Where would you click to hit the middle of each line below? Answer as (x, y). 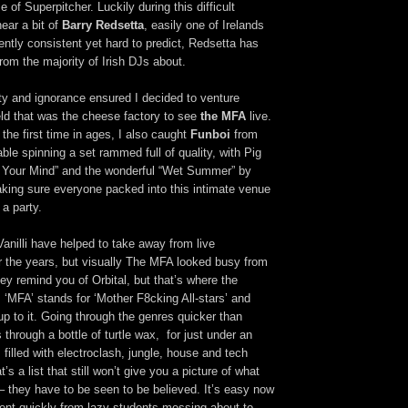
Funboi (210, 134)
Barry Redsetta (103, 25)
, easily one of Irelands (204, 25)
